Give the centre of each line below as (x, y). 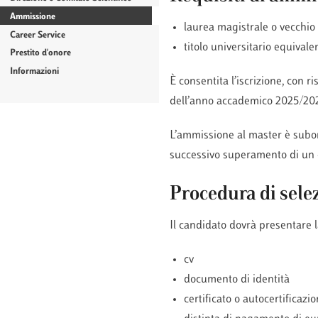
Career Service (38, 35)
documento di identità (236, 279)
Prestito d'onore (41, 54)
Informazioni (35, 72)
